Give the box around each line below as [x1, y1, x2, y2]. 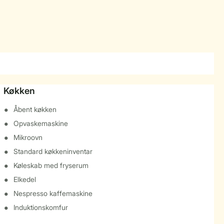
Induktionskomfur [13, 203, 68, 211]
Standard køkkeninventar [13, 147, 92, 155]
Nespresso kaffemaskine [13, 189, 92, 197]
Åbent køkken [13, 105, 56, 113]
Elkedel [13, 175, 36, 183]
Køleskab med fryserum [13, 161, 88, 169]
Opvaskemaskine [13, 119, 68, 127]
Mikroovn [13, 133, 42, 141]
